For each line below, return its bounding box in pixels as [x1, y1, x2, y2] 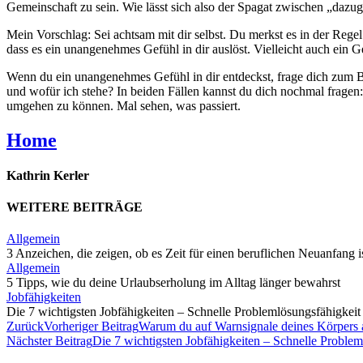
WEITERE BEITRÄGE [6, 200, 143, 215]
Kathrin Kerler [6, 168, 89, 182]
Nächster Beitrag [6, 334, 92, 348]
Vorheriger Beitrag [44, 319, 139, 334]
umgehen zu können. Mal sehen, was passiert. [6, 98, 241, 113]
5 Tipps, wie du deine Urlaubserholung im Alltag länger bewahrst [6, 275, 340, 290]
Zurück [6, 319, 44, 334]
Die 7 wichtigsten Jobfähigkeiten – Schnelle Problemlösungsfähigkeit [6, 305, 361, 319]
